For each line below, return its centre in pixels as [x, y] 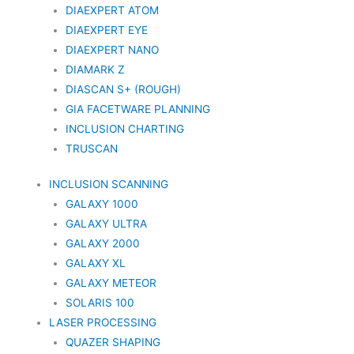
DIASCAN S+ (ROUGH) [123, 89]
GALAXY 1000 [102, 204]
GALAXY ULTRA [106, 224]
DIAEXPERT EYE [106, 30]
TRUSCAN [91, 148]
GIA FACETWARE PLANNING [137, 109]
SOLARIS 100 [100, 303]
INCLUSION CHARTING [124, 128]
